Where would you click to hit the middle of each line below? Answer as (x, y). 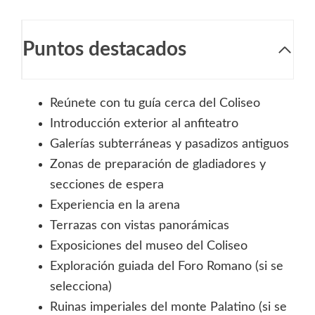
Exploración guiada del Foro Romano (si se (167, 267)
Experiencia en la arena (115, 206)
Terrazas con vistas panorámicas (140, 226)
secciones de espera (107, 185)
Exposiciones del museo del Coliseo (149, 246)
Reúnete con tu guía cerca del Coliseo (155, 104)
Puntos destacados (104, 50)
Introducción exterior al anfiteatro (144, 124)
